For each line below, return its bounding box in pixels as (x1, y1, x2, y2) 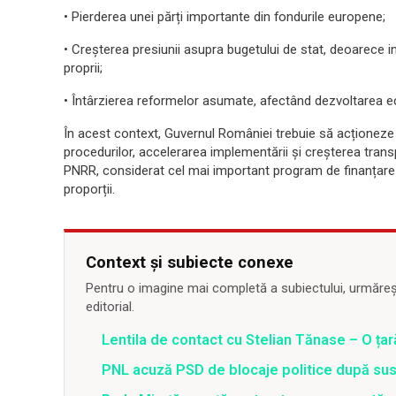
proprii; (64, 60, 103, 76)
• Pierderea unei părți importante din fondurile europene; (64, 9, 385, 25)
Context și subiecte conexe (86, 253, 293, 271)
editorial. (86, 299, 134, 315)
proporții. (64, 181, 115, 197)
